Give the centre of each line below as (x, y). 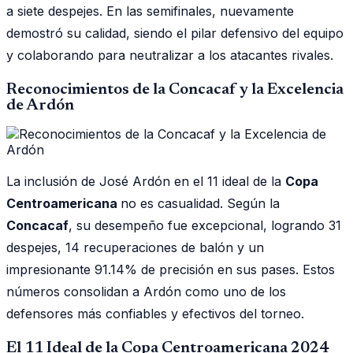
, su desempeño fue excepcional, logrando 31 (205, 225)
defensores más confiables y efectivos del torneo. (155, 313)
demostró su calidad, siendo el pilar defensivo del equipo (175, 33)
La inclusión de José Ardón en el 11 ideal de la (146, 181)
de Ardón (40, 105)
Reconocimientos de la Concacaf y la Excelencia (175, 89)
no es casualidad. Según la (200, 203)
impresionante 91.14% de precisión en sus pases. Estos (171, 269)
